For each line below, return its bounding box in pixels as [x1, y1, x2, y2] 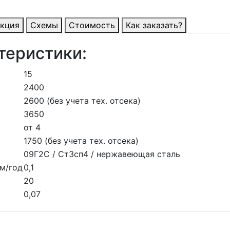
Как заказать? [126, 20, 182, 31]
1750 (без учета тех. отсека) [24, 136, 139, 146]
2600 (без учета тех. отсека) [24, 95, 141, 106]
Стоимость [69, 20, 115, 31]
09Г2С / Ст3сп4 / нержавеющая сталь [24, 149, 180, 160]
